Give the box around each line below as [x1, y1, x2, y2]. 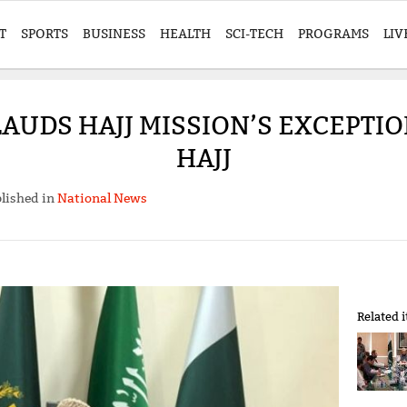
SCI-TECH [225, 25, 283, 42]
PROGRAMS [298, 25, 369, 42]
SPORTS [21, 25, 68, 42]
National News [56, 190, 147, 207]
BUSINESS [83, 25, 145, 42]
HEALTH [160, 25, 211, 42]
